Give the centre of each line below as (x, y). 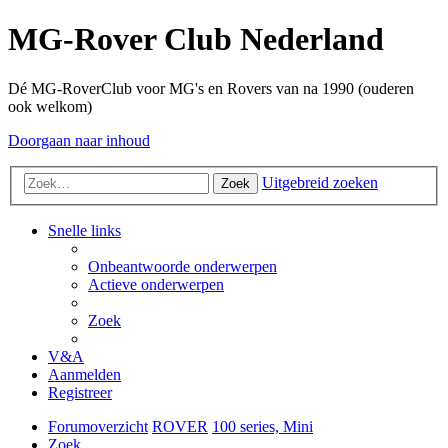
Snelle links (84, 231)
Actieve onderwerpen (156, 285)
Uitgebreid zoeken (320, 183)
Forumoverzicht (98, 427)
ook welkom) (50, 106)
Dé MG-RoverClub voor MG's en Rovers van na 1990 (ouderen (211, 88)
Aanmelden (84, 375)
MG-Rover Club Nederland (196, 39)
